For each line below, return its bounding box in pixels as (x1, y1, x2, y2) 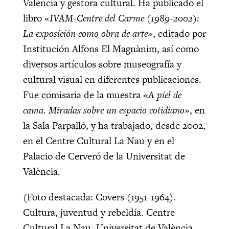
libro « (22, 11, 50, 26)
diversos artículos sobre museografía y (22, 57, 181, 72)
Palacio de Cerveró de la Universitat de (22, 149, 185, 164)
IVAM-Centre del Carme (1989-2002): (49, 11, 199, 26)
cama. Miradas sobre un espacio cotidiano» (22, 103, 190, 118)
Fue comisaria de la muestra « (22, 88, 148, 102)
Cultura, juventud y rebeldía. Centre (22, 205, 175, 220)
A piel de (148, 88, 181, 102)
